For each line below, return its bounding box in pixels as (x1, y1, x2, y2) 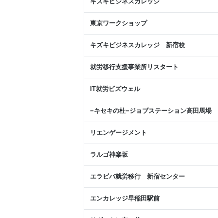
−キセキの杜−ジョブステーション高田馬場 (90, 107, 212, 115)
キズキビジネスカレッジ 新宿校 (90, 41, 185, 49)
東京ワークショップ (90, 19, 147, 27)
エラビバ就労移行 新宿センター (90, 173, 185, 181)
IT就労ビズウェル (90, 85, 140, 93)
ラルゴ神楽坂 (90, 151, 128, 159)
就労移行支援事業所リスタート (90, 63, 179, 71)
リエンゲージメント (90, 129, 147, 137)
